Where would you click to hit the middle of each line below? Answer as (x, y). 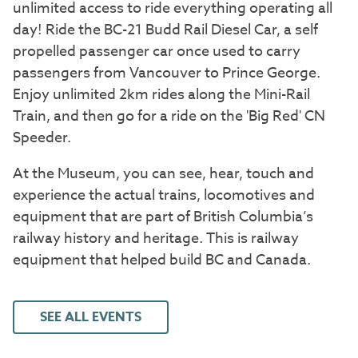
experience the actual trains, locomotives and (164, 195)
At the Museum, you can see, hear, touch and (163, 173)
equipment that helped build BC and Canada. (162, 260)
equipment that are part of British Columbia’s (163, 217)
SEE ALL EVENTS (91, 317)
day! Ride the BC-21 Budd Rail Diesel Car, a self (165, 30)
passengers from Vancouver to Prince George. (167, 73)
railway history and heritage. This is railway (156, 238)
